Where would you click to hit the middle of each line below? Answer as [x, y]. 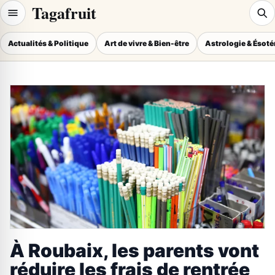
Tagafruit [64, 13]
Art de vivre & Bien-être [147, 43]
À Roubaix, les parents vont [134, 250]
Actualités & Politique [48, 43]
